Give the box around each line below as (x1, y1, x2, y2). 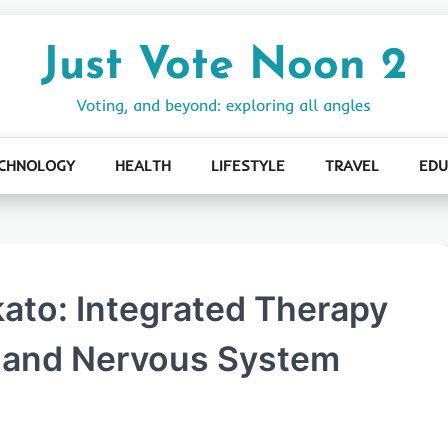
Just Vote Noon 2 (41, 44, 407, 89)
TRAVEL (324, 156, 379, 175)
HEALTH (114, 156, 171, 175)
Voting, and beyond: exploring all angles (77, 95, 371, 115)
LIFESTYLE (210, 156, 285, 175)
